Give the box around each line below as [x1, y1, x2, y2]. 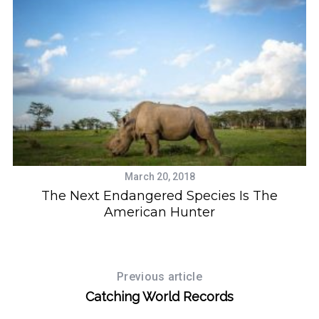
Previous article [116, 269, 203, 283]
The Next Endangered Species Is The [41, 187, 278, 204]
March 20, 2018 [124, 170, 195, 182]
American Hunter [104, 204, 216, 220]
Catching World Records [85, 288, 234, 304]
